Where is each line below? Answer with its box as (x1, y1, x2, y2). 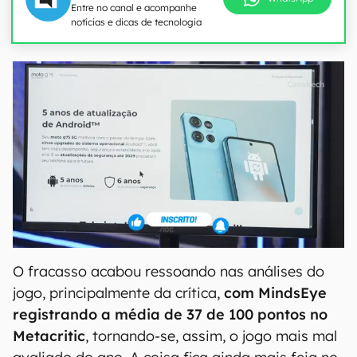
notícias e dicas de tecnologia (71, 16, 202, 28)
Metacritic (13, 327, 85, 345)
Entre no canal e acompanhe (71, 2, 197, 14)
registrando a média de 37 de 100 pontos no (13, 305, 328, 324)
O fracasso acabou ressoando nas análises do (13, 262, 324, 280)
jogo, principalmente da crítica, (13, 284, 224, 302)
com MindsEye (224, 284, 327, 302)
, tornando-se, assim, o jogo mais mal (85, 327, 337, 345)
